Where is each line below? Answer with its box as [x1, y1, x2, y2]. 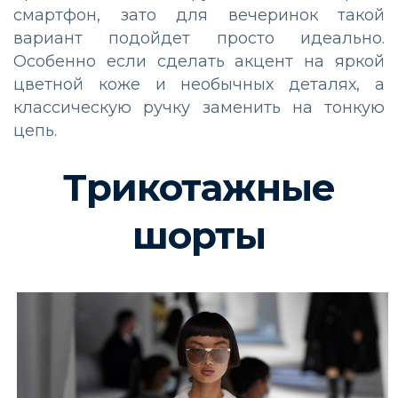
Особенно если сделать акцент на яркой [13, 52, 385, 72]
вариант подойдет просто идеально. [13, 28, 385, 49]
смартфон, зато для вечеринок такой [13, 5, 385, 26]
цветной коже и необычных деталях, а [13, 75, 385, 95]
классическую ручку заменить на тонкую [13, 98, 385, 118]
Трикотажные [63, 164, 335, 211]
